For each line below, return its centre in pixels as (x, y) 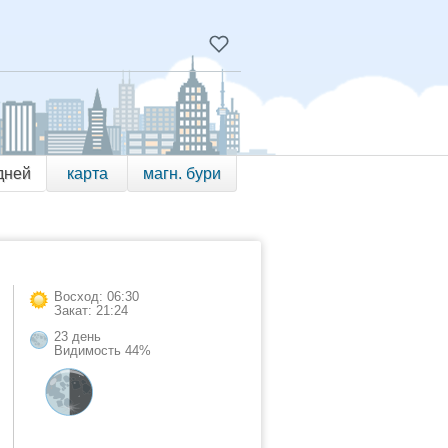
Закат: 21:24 (91, 310)
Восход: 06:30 (96, 296)
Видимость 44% (102, 350)
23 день (77, 336)
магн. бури (182, 173)
